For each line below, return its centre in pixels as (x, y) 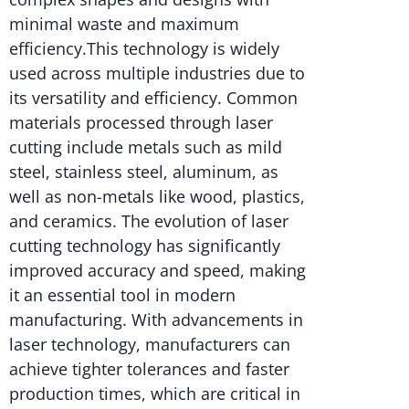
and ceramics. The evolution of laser (149, 221)
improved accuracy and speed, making (157, 271)
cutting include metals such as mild (146, 147)
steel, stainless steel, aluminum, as (144, 172)
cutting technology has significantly (145, 246)
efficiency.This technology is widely (144, 49)
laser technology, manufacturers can (150, 345)
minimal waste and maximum (124, 24)
